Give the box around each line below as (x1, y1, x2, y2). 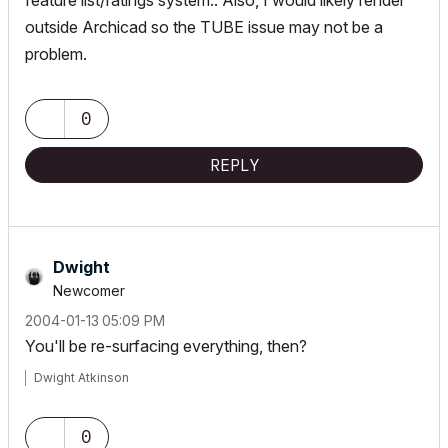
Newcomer (53, 282, 125, 299)
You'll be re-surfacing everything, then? (25, 336, 307, 356)
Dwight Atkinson (34, 370, 129, 385)
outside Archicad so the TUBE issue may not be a (25, 17, 383, 37)
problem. (25, 44, 87, 64)
